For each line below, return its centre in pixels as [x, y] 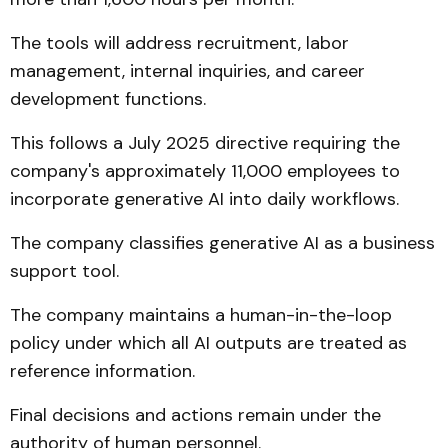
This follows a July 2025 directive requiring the [205, 143]
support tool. [64, 271]
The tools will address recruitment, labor [179, 43]
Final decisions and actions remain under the [195, 415]
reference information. [102, 371]
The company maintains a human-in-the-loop [201, 315]
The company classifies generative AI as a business [222, 243]
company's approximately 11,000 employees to [205, 171]
